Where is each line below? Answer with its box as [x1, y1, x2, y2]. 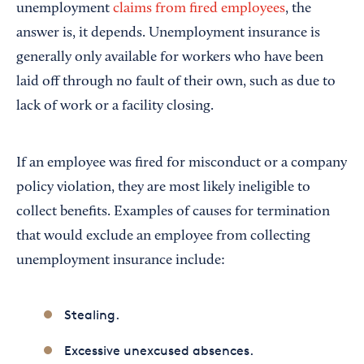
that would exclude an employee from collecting [16, 228, 310, 244]
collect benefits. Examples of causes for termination [16, 204, 330, 219]
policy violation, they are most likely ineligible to [16, 180, 310, 195]
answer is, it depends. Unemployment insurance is [16, 25, 320, 41]
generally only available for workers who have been [16, 50, 323, 65]
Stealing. [63, 306, 119, 323]
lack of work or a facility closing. [16, 98, 214, 114]
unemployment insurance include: [16, 253, 225, 268]
